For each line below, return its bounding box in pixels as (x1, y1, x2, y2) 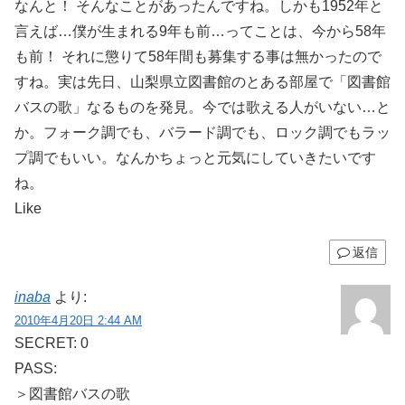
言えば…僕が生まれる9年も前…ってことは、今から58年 (14, 23, 386, 39)
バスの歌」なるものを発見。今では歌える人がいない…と (14, 99, 391, 115)
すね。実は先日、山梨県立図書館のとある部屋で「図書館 (14, 73, 391, 89)
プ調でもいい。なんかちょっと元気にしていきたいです (14, 149, 376, 165)
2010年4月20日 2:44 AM (14, 313, 142, 327)
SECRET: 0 (14, 334, 89, 351)
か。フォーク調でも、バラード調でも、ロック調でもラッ (14, 124, 391, 140)
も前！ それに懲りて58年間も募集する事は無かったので (14, 48, 381, 64)
